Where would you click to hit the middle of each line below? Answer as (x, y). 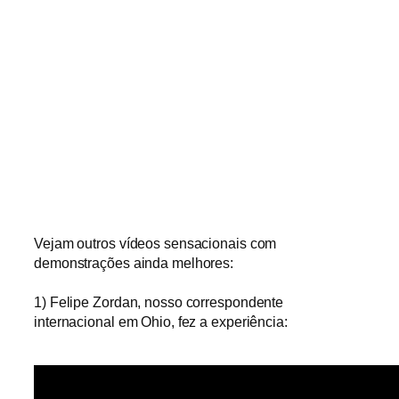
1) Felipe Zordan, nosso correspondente (159, 302)
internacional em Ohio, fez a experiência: (161, 322)
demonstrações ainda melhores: (134, 263)
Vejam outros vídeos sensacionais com (155, 244)
